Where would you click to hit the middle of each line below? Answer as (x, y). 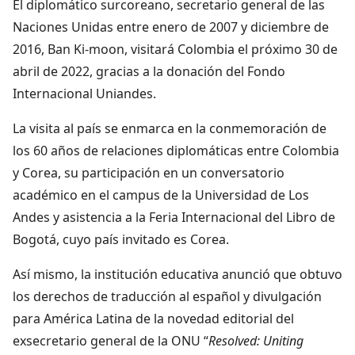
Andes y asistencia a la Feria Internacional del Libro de (174, 217)
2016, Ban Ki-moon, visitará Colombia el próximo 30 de (175, 49)
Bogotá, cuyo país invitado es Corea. (121, 239)
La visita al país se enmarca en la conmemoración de (170, 128)
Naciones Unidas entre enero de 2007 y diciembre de (171, 27)
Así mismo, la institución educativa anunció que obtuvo (177, 274)
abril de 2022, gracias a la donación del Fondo (149, 71)
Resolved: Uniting (256, 340)
